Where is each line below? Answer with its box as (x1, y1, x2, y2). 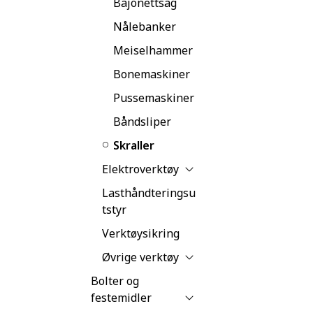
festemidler (91, 289, 152, 305)
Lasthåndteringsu (102, 184, 196, 201)
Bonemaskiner (113, 66, 190, 82)
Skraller (113, 137, 154, 153)
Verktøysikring (102, 225, 180, 241)
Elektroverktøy (102, 161, 179, 177)
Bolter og (91, 272, 139, 289)
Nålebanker (113, 18, 176, 34)
